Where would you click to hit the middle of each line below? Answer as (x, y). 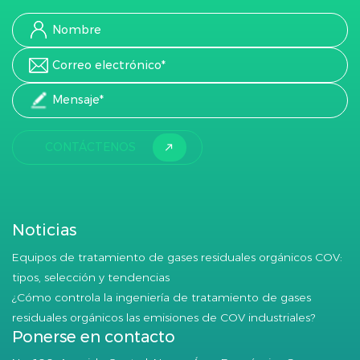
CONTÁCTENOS (90, 147)
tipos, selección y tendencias (91, 277)
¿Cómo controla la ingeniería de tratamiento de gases (162, 297)
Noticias (44, 230)
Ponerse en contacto (94, 336)
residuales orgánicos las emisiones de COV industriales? (164, 317)
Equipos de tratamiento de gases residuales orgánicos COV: (177, 257)
